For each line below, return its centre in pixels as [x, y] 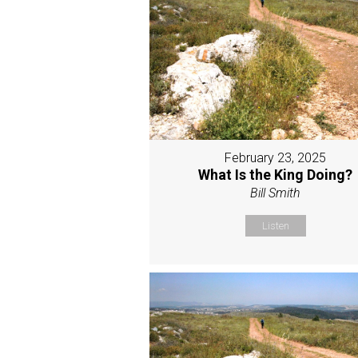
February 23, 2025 [276, 158]
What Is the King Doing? [276, 175]
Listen [275, 226]
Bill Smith [276, 193]
